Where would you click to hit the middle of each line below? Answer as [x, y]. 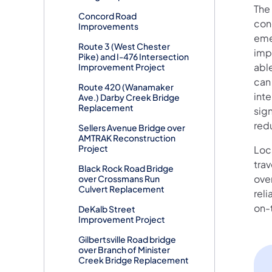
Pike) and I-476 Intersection [134, 56]
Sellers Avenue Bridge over [132, 127]
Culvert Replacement [121, 189]
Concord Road [107, 15]
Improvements [108, 26]
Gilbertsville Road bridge [127, 239]
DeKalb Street [107, 209]
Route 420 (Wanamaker [126, 87]
